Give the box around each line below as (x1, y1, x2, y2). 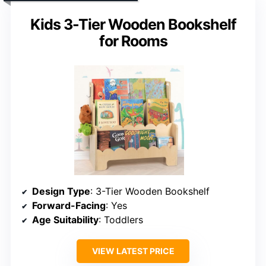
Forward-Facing (32, 199, 106, 212)
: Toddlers (99, 214, 143, 226)
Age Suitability (32, 214, 99, 226)
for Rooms (99, 32, 167, 50)
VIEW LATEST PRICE (91, 246, 175, 256)
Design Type (32, 185, 90, 198)
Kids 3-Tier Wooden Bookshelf (30, 15, 236, 34)
